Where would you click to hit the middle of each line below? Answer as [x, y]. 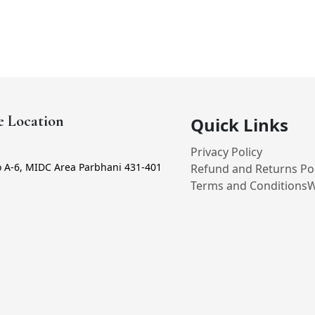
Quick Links [240, 125]
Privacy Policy [227, 152]
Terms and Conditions [249, 186]
